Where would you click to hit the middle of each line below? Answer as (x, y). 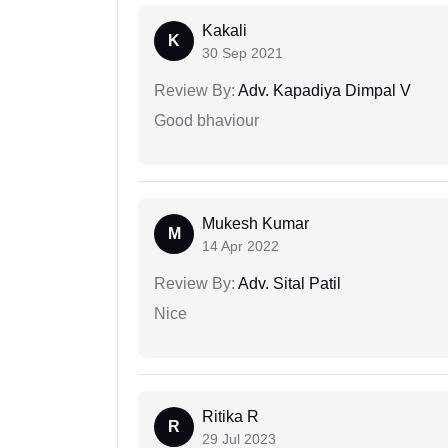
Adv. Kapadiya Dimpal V (323, 91)
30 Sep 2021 (242, 53)
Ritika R (230, 417)
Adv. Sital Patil (288, 284)
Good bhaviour (206, 121)
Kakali (224, 31)
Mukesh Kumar (255, 224)
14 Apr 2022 (240, 246)
